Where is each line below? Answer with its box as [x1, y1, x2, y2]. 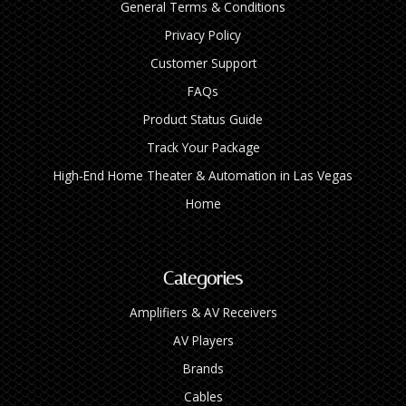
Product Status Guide [143, 110, 263, 128]
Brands [182, 359, 224, 377]
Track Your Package [146, 138, 260, 156]
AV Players [172, 331, 234, 349]
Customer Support [150, 53, 256, 72]
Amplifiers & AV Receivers [129, 303, 277, 321]
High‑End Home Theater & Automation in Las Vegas [53, 166, 353, 184]
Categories [163, 266, 243, 289]
